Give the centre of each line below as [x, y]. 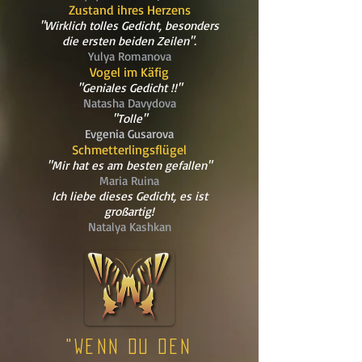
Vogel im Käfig [129, 72]
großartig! [129, 211]
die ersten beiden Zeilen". [129, 41]
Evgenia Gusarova [129, 134]
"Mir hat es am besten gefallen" [129, 165]
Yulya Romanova [129, 56]
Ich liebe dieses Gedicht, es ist [129, 196]
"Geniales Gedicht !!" [129, 88]
